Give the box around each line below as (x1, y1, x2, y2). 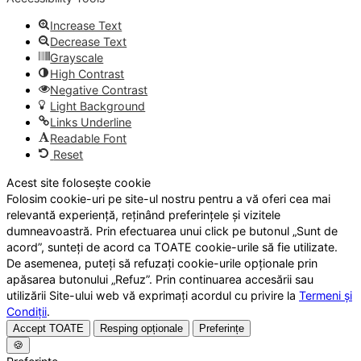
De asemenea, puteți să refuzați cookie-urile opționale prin (6, 255, 317, 270)
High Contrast (50, 67, 125, 81)
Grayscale (50, 51, 104, 65)
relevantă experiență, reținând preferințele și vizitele (6, 207, 280, 222)
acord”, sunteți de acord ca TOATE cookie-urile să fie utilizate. (6, 239, 338, 254)
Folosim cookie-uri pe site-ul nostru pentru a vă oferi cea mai (6, 191, 330, 205)
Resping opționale (100, 322, 183, 334)
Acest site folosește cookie (6, 175, 151, 189)
